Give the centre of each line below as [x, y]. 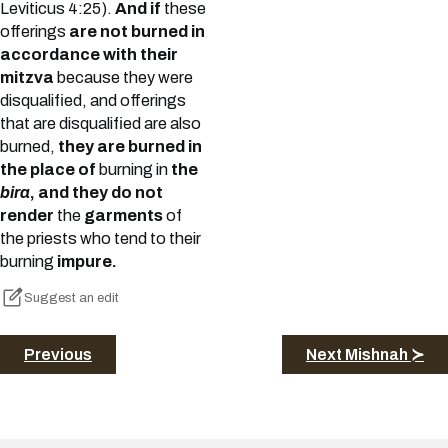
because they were [123, 78]
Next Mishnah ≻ [365, 354]
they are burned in [130, 147]
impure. [87, 262]
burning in [133, 170]
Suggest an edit [71, 298]
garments [123, 216]
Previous [58, 354]
